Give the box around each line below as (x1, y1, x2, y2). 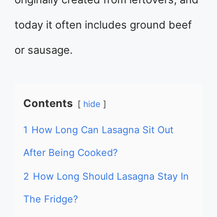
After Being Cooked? (23, 147, 118, 158)
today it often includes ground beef (15, 18, 192, 31)
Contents (23, 97, 73, 109)
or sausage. (15, 44, 73, 56)
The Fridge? (23, 193, 78, 205)
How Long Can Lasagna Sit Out (31, 124, 173, 136)
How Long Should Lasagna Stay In (33, 170, 189, 182)
